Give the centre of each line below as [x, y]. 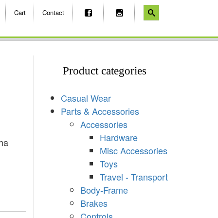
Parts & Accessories [100, 111]
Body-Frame [104, 190]
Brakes [94, 203]
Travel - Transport [134, 176]
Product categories [105, 71]
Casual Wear [86, 98]
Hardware [118, 137]
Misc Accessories [133, 150]
